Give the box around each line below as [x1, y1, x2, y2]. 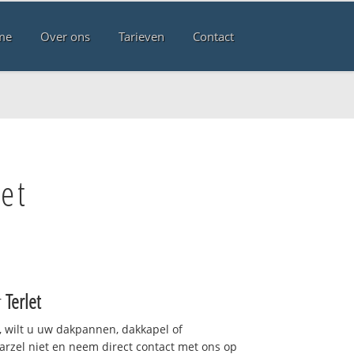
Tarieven [118, 28, 164, 45]
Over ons [40, 28, 90, 45]
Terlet [6, 287, 40, 314]
